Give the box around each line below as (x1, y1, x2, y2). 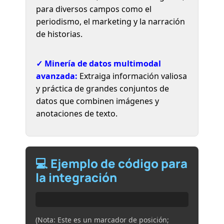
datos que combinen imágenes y (36, 95, 159, 106)
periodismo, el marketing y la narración (36, 15, 185, 27)
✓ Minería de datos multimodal (36, 57, 161, 69)
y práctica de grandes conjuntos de (36, 82, 169, 94)
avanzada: (36, 70, 78, 81)
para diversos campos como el (36, 3, 152, 14)
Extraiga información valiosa (77, 70, 187, 81)
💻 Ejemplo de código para (35, 154, 188, 171)
